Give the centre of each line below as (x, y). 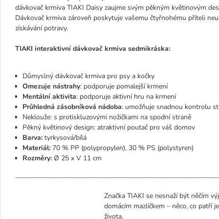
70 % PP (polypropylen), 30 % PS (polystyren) (122, 148)
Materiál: (36, 148)
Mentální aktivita (49, 97)
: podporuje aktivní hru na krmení (126, 97)
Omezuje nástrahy (51, 86)
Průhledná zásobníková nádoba (72, 107)
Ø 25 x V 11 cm (77, 158)
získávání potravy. (42, 28)
